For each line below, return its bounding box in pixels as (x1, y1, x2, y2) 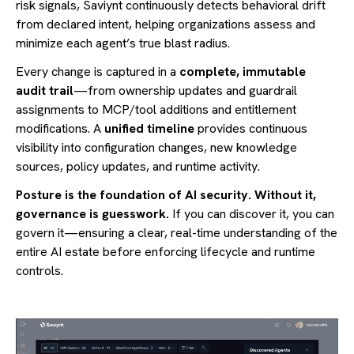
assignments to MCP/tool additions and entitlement (16, 100, 296, 118)
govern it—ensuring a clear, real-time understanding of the (16, 224, 337, 241)
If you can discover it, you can (169, 205, 334, 222)
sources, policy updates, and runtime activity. (16, 157, 260, 175)
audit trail (16, 81, 73, 99)
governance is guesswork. (16, 205, 169, 222)
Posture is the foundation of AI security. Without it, (16, 186, 316, 203)
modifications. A (16, 119, 104, 137)
